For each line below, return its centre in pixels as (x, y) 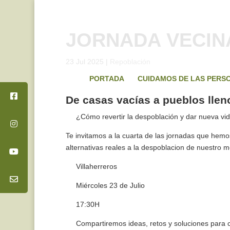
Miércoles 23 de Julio (109, 185)
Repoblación (130, 62)
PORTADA (107, 79)
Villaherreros (95, 166)
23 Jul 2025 (84, 62)
